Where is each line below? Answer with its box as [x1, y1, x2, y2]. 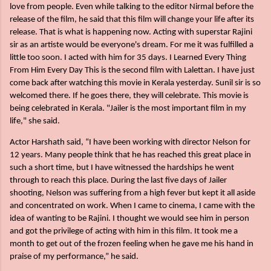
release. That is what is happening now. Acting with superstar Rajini [10, 28, 252, 38]
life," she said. [10, 117, 60, 126]
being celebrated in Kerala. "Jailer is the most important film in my [10, 104, 246, 114]
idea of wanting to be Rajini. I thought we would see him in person [10, 214, 249, 223]
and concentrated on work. [10, 201, 110, 211]
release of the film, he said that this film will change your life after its [10, 15, 254, 25]
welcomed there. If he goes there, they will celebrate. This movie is [10, 91, 249, 101]
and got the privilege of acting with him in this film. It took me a [10, 226, 238, 236]
